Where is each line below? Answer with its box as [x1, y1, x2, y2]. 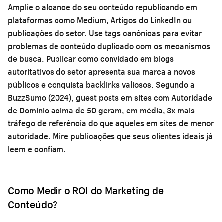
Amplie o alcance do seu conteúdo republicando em [8, 1, 197, 12]
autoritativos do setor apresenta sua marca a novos [8, 66, 195, 77]
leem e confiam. [8, 143, 66, 154]
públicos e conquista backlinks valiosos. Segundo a [8, 79, 195, 90]
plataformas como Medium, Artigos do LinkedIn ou [8, 14, 192, 25]
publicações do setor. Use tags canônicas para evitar [8, 27, 202, 38]
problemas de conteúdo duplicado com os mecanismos [8, 40, 210, 51]
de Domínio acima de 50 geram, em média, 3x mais [8, 105, 195, 115]
